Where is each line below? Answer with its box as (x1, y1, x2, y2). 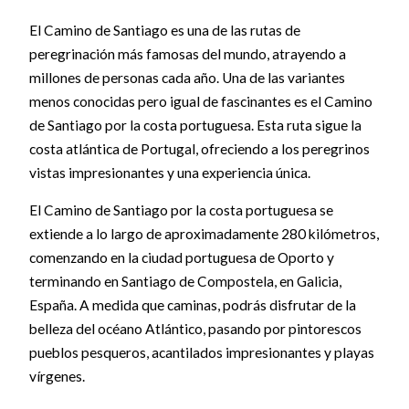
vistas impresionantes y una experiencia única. (28, 163, 310, 181)
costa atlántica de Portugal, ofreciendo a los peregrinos (28, 140, 370, 157)
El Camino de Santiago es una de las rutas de (28, 21, 300, 38)
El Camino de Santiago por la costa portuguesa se (28, 202, 333, 219)
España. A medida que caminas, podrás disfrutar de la (28, 297, 356, 314)
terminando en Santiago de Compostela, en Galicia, (28, 273, 341, 290)
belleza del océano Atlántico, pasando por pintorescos (28, 320, 362, 338)
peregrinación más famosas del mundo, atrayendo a (28, 45, 346, 62)
